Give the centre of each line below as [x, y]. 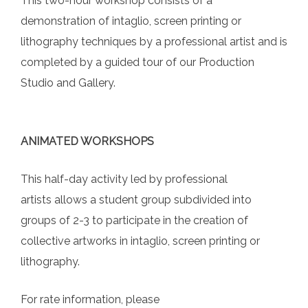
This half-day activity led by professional [124, 179]
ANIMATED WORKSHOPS [87, 142]
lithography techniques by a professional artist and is [154, 42]
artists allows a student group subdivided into [136, 200]
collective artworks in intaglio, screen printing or [140, 241]
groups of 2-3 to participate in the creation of [134, 221]
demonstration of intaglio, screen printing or [131, 21]
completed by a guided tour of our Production [137, 63]
